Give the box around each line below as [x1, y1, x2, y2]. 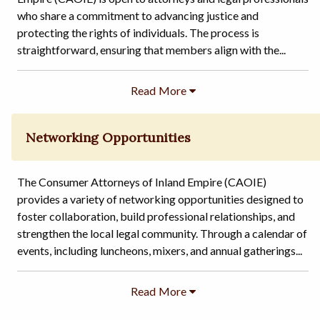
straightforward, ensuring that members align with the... [17, 43, 286, 57]
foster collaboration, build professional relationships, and [17, 209, 295, 223]
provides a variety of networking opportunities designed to [17, 191, 304, 206]
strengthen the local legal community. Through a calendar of [17, 226, 307, 240]
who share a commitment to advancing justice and [17, 9, 259, 23]
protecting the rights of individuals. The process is [17, 26, 259, 40]
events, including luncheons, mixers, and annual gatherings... [17, 243, 302, 257]
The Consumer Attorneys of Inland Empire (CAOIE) [17, 174, 266, 189]
